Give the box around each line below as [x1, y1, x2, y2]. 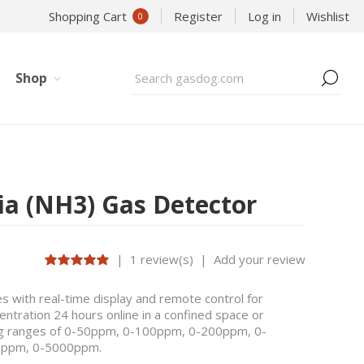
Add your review [214, 250, 305, 267]
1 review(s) [130, 250, 193, 267]
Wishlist [306, 8, 349, 24]
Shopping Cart [49, 8, 127, 24]
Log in [248, 8, 281, 24]
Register [174, 8, 223, 24]
